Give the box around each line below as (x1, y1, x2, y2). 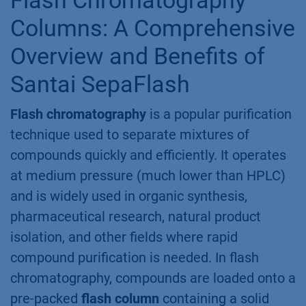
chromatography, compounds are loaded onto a (10, 269, 296, 286)
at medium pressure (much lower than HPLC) (10, 167, 286, 184)
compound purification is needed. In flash (10, 249, 259, 266)
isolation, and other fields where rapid (10, 228, 238, 245)
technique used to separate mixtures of (10, 126, 249, 143)
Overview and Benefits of (10, 42, 265, 70)
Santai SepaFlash (10, 70, 190, 98)
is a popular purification (146, 105, 292, 122)
